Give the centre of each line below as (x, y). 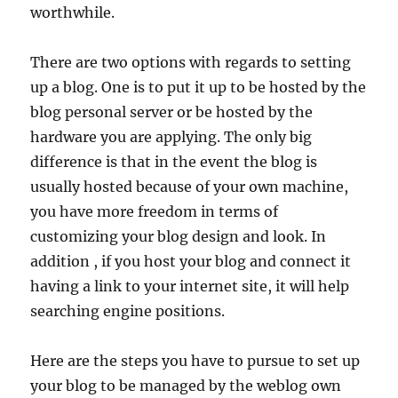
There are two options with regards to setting (191, 62)
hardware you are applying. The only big (171, 137)
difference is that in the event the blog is (174, 162)
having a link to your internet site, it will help (190, 286)
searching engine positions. (128, 311)
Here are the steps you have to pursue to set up (195, 361)
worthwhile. (73, 12)
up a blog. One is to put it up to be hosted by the (199, 87)
